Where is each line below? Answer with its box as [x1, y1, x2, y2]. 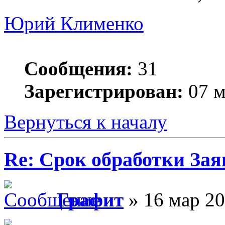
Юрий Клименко [4, 12, 144, 34]
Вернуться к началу [4, 110, 167, 133]
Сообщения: [24, 57, 133, 79]
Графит [57, 189, 124, 211]
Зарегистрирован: [24, 80, 183, 102]
